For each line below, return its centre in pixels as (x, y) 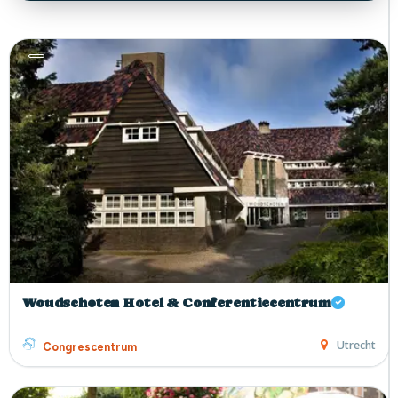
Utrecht (356, 345)
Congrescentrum (90, 346)
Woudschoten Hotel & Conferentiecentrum (177, 302)
